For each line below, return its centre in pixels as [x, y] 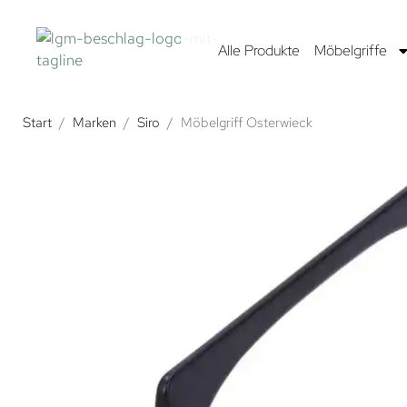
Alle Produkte [258, 50]
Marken [94, 122]
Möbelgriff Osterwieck [246, 122]
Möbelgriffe [350, 50]
